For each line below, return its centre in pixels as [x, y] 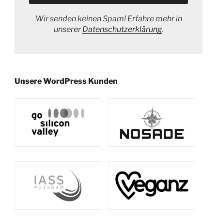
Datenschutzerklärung [122, 29]
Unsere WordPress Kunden [66, 81]
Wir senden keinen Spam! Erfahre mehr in [108, 18]
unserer [68, 29]
